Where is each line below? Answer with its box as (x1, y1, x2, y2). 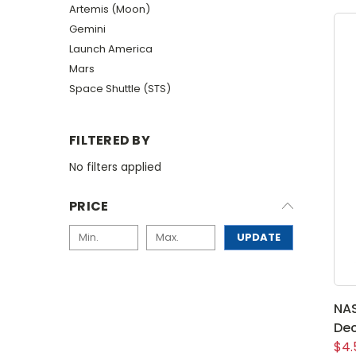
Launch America (69, 41, 153, 56)
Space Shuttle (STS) (69, 80, 171, 96)
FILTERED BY (69, 130, 150, 149)
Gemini (69, 21, 106, 37)
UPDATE (236, 229, 281, 245)
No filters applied (69, 158, 161, 175)
